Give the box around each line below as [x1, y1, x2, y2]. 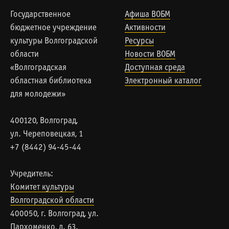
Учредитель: [10, 170, 53, 178]
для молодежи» [10, 90, 65, 99]
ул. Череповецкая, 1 [10, 130, 83, 139]
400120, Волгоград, [10, 117, 78, 125]
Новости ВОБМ [125, 51, 175, 59]
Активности [125, 24, 166, 32]
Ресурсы [125, 37, 154, 45]
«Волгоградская [10, 64, 66, 72]
